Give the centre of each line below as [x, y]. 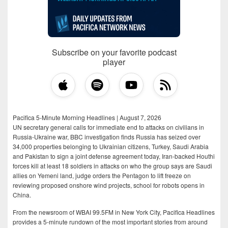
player [114, 62]
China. [22, 195]
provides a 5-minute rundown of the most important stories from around [110, 222]
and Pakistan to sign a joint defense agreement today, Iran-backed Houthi [114, 156]
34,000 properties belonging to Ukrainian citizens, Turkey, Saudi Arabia [111, 147]
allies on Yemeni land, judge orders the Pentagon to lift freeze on [102, 176]
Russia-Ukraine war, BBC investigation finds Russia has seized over [107, 137]
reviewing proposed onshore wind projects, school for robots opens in [109, 185]
